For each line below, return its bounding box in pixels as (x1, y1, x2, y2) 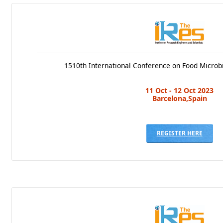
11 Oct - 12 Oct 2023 (145, 85, 214, 95)
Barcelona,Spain (152, 93, 207, 103)
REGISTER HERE (156, 128, 203, 137)
